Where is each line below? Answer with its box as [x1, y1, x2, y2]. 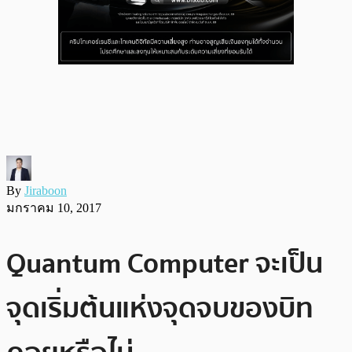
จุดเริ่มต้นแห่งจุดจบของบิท [6, 285, 313, 331]
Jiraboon [24, 183, 67, 197]
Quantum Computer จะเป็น [6, 240, 323, 286]
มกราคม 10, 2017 [6, 200, 101, 214]
